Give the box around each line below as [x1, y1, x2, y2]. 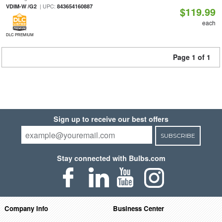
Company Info [4, 203, 48, 213]
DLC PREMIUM [5, 32, 34, 37]
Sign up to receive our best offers [54, 114, 168, 124]
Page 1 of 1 [173, 52, 211, 62]
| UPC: [36, 2, 57, 10]
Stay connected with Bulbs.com [56, 153, 166, 163]
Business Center [113, 203, 165, 213]
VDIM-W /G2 [5, 2, 37, 10]
